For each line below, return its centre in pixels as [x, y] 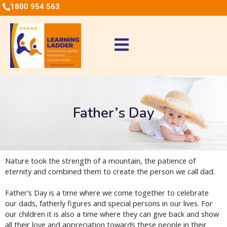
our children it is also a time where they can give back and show [112, 214]
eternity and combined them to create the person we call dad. [111, 172]
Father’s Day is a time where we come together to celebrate [107, 193]
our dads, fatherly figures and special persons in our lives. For [109, 204]
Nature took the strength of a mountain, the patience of [100, 161]
